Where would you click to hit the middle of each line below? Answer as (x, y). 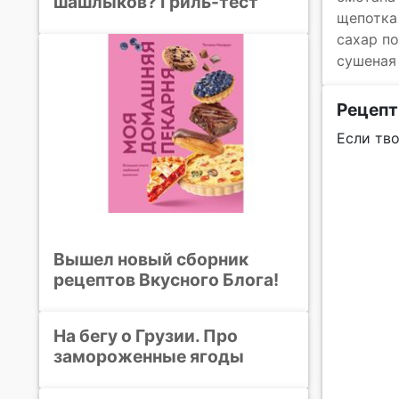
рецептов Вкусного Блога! (166, 280)
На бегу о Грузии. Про (146, 336)
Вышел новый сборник (151, 259)
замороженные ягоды (149, 356)
